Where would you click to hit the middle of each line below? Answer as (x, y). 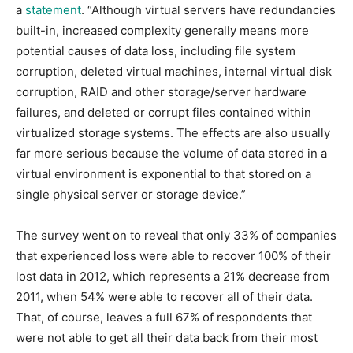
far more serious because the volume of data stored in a (171, 153)
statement (53, 9)
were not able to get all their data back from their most (167, 337)
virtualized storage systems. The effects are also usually (173, 132)
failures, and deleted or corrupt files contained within (163, 112)
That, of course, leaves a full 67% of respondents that (164, 317)
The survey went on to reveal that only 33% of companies (176, 235)
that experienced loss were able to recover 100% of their (173, 255)
